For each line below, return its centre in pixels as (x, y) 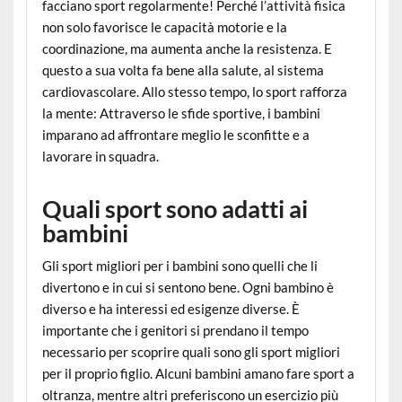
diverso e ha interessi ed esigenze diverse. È (170, 309)
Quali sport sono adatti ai (175, 208)
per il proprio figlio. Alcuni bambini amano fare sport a (198, 373)
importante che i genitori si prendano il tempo (175, 330)
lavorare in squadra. (100, 156)
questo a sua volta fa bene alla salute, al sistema (183, 70)
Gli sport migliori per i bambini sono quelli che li (179, 266)
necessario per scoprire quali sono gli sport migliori (191, 352)
